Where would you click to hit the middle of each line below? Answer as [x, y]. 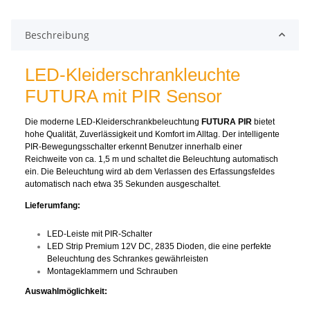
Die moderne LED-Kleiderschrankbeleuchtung [113, 122]
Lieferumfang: [53, 206]
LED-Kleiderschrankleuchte [133, 74]
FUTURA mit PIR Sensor [124, 96]
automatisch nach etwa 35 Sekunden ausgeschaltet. [123, 184]
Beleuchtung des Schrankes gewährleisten [128, 258]
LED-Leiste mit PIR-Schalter [100, 234]
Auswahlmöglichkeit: [66, 292]
